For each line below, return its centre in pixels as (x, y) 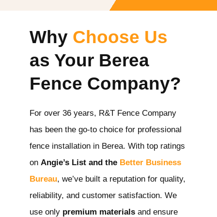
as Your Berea (89, 60)
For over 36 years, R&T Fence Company (103, 113)
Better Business (150, 162)
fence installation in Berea (76, 146)
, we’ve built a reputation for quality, (121, 179)
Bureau (43, 179)
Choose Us (120, 37)
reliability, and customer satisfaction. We (103, 195)
